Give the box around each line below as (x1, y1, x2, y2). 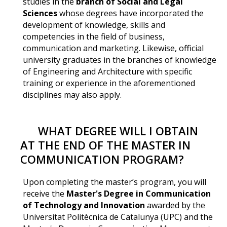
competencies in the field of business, (22, 30, 165, 42)
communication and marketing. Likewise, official (22, 42, 204, 54)
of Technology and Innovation (22, 199, 147, 211)
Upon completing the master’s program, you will (22, 176, 206, 187)
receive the (22, 187, 66, 199)
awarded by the (146, 199, 205, 211)
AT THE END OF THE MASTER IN (20, 137, 191, 153)
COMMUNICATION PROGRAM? (20, 151, 184, 167)
